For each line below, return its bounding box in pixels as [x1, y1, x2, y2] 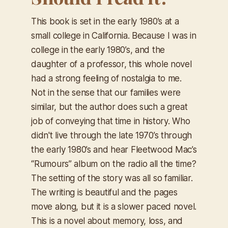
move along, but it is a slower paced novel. [31, 202, 197, 212]
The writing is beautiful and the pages [31, 187, 178, 198]
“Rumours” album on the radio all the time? [31, 159, 196, 169]
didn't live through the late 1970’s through [31, 130, 192, 141]
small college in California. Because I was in [31, 31, 196, 41]
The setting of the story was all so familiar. [31, 173, 193, 184]
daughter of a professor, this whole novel [31, 59, 192, 70]
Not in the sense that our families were [31, 88, 181, 98]
